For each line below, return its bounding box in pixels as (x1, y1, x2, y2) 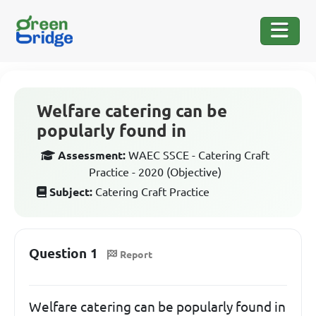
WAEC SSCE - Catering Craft (128, 149, 269, 162)
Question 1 (29, 245, 98, 261)
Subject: (49, 186, 92, 198)
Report (120, 248, 152, 260)
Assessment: (58, 149, 126, 162)
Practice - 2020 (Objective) (89, 166, 221, 178)
